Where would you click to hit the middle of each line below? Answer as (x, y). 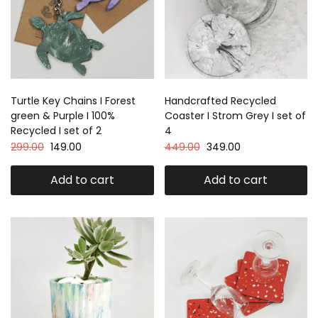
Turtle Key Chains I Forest (73, 100)
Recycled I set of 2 (56, 130)
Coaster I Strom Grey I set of (235, 115)
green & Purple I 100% (63, 115)
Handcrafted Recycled (220, 100)
